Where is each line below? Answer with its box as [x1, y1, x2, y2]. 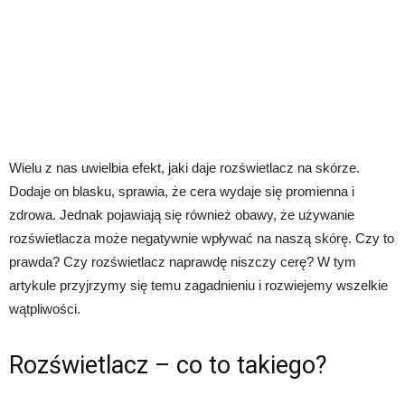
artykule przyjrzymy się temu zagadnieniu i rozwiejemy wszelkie [9, 278, 388, 294]
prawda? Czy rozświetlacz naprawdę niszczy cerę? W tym [9, 254, 356, 270]
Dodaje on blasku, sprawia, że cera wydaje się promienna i [9, 184, 354, 200]
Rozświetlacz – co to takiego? [9, 351, 327, 381]
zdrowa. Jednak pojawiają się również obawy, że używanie [9, 207, 354, 223]
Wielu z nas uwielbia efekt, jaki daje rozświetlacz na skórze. [9, 160, 360, 176]
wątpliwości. [9, 301, 80, 317]
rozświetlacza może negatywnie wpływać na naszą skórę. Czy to [9, 231, 394, 247]
